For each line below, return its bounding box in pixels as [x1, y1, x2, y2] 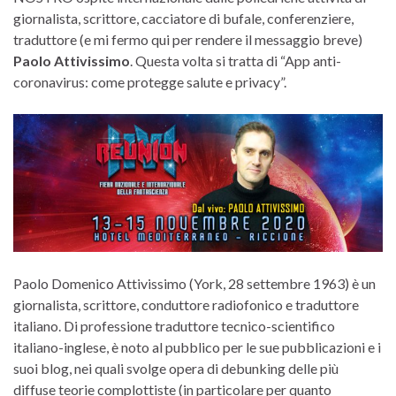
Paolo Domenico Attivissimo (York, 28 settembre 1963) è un [13, 274, 376, 292]
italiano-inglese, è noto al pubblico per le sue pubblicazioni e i [13, 338, 381, 355]
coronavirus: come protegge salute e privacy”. [13, 72, 286, 90]
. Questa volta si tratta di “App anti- [130, 51, 341, 69]
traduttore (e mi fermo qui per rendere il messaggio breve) [13, 30, 362, 48]
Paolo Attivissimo [13, 51, 130, 69]
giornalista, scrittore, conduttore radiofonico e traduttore [13, 295, 359, 313]
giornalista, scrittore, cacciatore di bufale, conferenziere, [13, 9, 354, 27]
